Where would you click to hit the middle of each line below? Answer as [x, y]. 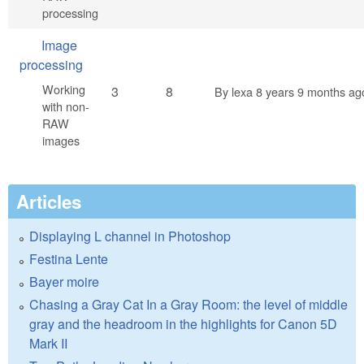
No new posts [54, 45]
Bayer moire [64, 282]
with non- [66, 106]
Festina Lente [69, 259]
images [61, 141]
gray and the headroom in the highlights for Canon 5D [183, 324]
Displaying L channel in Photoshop [130, 236]
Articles [49, 202]
